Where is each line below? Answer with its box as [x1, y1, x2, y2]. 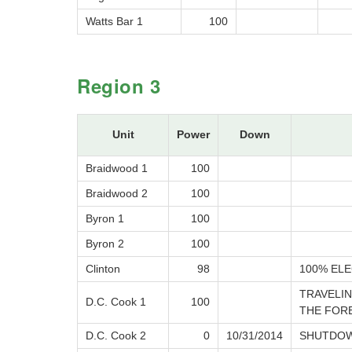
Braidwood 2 [86, 187, 148, 200]
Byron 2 [86, 237, 124, 251]
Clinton [86, 262, 120, 276]
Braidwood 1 [86, 162, 148, 175]
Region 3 [77, 72, 161, 100]
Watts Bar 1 [86, 15, 143, 28]
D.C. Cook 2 [86, 329, 146, 343]
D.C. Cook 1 [86, 295, 146, 309]
